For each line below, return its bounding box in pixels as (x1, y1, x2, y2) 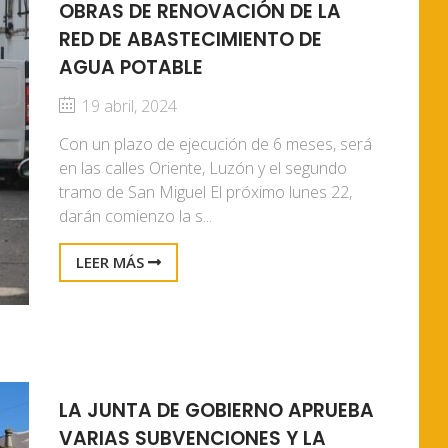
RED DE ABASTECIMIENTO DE (59, 26, 322, 53)
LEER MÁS (76, 252, 148, 272)
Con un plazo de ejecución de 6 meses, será (59, 133, 372, 155)
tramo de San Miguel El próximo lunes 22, (59, 181, 352, 203)
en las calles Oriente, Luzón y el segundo (59, 157, 347, 179)
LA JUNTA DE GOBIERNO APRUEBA (59, 397, 374, 424)
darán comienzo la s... (59, 205, 212, 227)
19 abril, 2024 (78, 95, 177, 117)
